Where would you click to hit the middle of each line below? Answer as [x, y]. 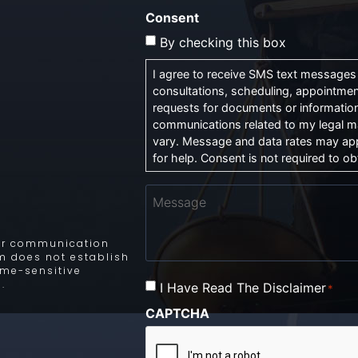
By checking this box [223, 43]
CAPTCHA [177, 314]
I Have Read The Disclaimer [243, 287]
